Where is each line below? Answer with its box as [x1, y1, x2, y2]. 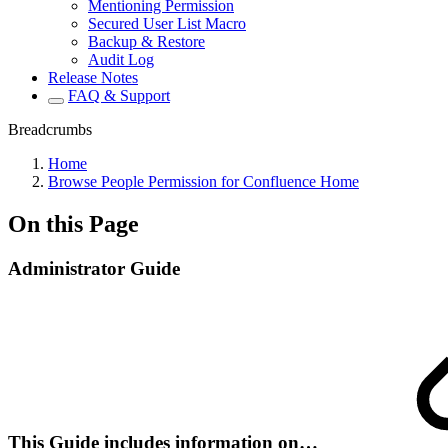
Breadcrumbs [8, 121, 92, 138]
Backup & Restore [88, 33, 205, 50]
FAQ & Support [68, 87, 170, 104]
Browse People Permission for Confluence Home [48, 173, 359, 190]
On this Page [8, 210, 139, 237]
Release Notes [48, 69, 138, 86]
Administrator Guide [8, 257, 180, 279]
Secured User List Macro [88, 15, 246, 32]
